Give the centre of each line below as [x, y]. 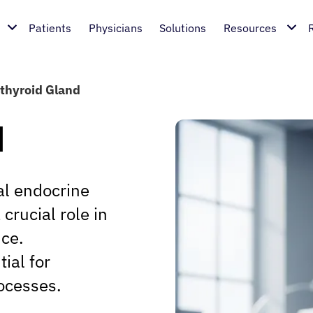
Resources [250, 28]
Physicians [115, 28]
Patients [50, 28]
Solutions [183, 28]
